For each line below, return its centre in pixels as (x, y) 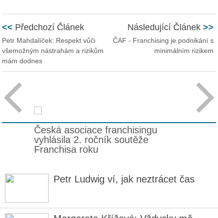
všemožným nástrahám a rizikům (53, 51)
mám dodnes (22, 61)
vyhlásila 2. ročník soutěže (90, 140)
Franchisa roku (64, 149)
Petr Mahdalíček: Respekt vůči (49, 40)
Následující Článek (165, 27)
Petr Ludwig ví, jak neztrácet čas (124, 179)
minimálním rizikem (184, 51)
